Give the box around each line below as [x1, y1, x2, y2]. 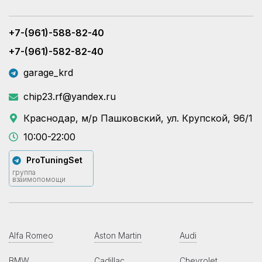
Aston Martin [94, 230, 142, 241]
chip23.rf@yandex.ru [23, 91, 116, 103]
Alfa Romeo [9, 230, 53, 241]
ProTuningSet [26, 155, 82, 166]
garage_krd [23, 67, 73, 79]
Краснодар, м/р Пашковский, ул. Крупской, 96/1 [23, 112, 253, 125]
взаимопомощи [12, 175, 65, 184]
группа [12, 168, 36, 177]
